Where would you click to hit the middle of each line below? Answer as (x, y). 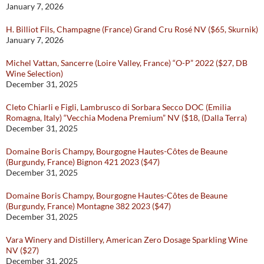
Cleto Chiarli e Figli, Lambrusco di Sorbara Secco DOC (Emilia (118, 107)
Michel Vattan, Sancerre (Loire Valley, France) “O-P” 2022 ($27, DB (127, 63)
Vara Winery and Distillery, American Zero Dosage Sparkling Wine (127, 240)
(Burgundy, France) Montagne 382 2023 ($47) (88, 206)
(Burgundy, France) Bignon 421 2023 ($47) (83, 162)
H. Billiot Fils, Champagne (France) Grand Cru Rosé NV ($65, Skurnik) (132, 29)
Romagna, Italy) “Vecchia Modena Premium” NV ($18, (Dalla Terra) (126, 118)
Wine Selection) (34, 74)
